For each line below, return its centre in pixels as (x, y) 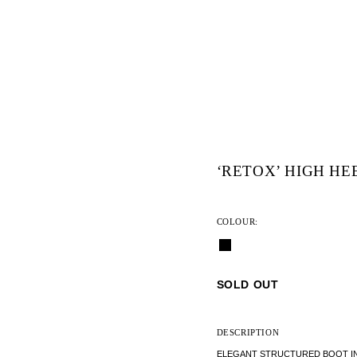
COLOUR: (237, 222)
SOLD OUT (247, 285)
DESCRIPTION (248, 333)
